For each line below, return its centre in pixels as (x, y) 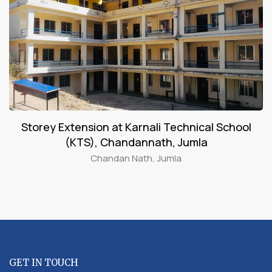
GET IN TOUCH (44, 263)
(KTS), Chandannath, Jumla (136, 142)
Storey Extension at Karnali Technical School (136, 127)
